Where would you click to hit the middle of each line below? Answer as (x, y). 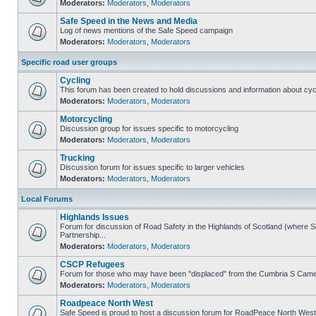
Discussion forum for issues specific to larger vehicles (152, 167)
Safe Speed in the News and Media (129, 21)
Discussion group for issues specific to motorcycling (149, 128)
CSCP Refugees (92, 265)
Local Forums (47, 199)
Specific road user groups (69, 62)
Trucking (77, 158)
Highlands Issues (95, 217)
